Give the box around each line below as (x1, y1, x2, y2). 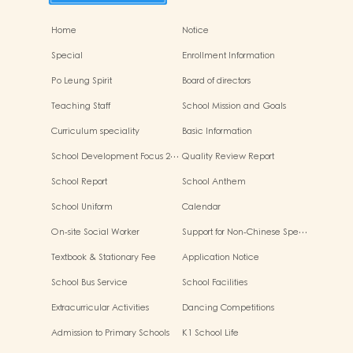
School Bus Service (51, 277, 128, 289)
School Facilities (181, 277, 247, 289)
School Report (51, 176, 107, 188)
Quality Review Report (181, 150, 274, 163)
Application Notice (181, 251, 259, 264)
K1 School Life (181, 327, 239, 340)
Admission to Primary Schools (51, 327, 169, 340)
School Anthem (181, 176, 246, 188)
